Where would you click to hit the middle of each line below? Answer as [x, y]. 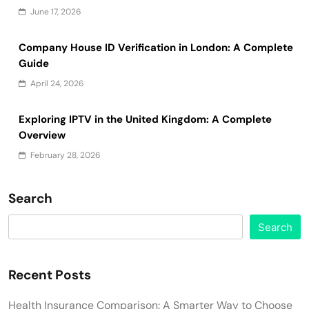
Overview [42, 135]
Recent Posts [50, 275]
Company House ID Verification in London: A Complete [156, 47]
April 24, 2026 [57, 83]
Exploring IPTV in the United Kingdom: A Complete [145, 119]
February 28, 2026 [66, 155]
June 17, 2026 [56, 11]
